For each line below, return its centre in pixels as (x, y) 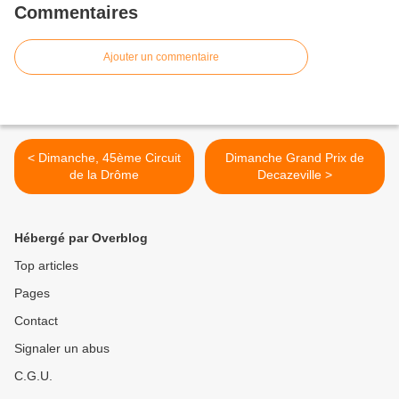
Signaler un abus (62, 348)
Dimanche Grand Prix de (295, 158)
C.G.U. (33, 376)
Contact (36, 321)
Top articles (46, 265)
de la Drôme (104, 175)
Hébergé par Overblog (81, 238)
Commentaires (76, 12)
